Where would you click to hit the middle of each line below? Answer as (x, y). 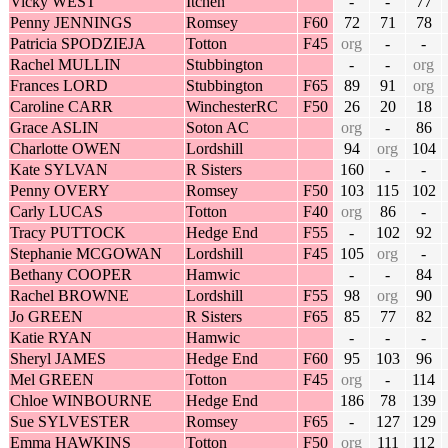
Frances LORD (59, 86)
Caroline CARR (61, 107)
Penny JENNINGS (71, 23)
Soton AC (217, 128)
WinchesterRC (232, 107)
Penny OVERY (60, 191)
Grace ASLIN (54, 128)
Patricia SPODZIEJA (78, 44)
